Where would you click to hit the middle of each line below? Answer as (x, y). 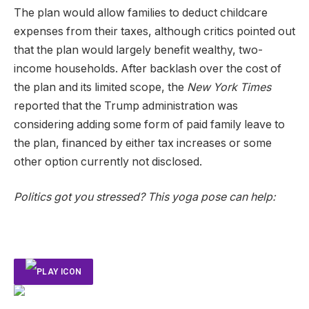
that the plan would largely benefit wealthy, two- (138, 50)
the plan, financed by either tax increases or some (143, 143)
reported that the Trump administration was (126, 106)
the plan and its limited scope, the (100, 87)
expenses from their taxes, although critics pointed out (154, 31)
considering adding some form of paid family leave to (149, 124)
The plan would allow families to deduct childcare (141, 12)
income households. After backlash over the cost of (148, 68)
